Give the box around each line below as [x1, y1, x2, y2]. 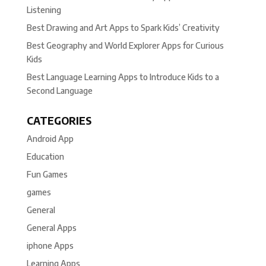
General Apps [26, 223, 77, 233]
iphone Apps [26, 240, 74, 251]
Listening [26, 5, 61, 15]
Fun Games [26, 169, 68, 180]
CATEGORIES [26, 113, 91, 128]
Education [26, 151, 64, 162]
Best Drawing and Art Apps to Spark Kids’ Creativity [26, 23, 220, 33]
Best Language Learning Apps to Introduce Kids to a [26, 72, 219, 83]
